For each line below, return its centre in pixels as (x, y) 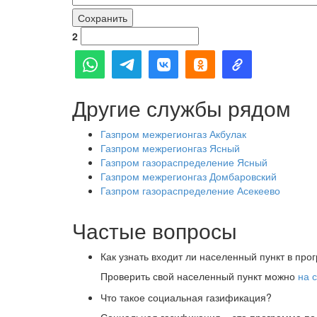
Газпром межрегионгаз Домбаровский (189, 176)
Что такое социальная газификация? (186, 297)
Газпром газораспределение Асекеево (190, 190)
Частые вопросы (155, 230)
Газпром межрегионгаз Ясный (170, 148)
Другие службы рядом (181, 108)
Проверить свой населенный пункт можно (199, 276)
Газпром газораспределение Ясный (184, 162)
